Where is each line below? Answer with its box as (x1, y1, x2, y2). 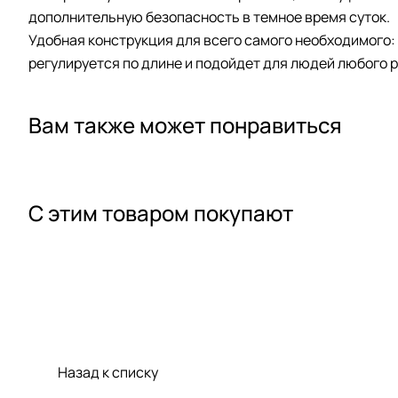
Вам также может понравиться (28, 109, 342, 139)
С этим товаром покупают (28, 198, 293, 228)
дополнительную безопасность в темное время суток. (28, 6, 390, 27)
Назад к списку (58, 362, 158, 383)
